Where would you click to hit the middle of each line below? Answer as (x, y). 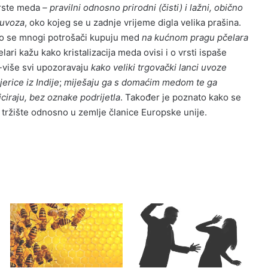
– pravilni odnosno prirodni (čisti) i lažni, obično (143, 8)
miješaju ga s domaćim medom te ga (141, 83)
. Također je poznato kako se (181, 98)
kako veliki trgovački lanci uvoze (159, 68)
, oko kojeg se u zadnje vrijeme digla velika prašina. (133, 23)
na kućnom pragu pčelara (195, 38)
